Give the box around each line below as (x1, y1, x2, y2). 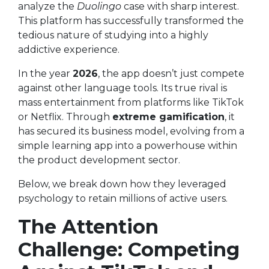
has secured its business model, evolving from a (18, 125, 244, 137)
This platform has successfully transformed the (18, 15, 244, 26)
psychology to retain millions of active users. (18, 193, 228, 204)
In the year (18, 68, 73, 79)
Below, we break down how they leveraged (18, 178, 226, 190)
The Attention (18, 215, 159, 238)
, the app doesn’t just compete (98, 68, 244, 79)
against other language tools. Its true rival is (18, 82, 227, 94)
